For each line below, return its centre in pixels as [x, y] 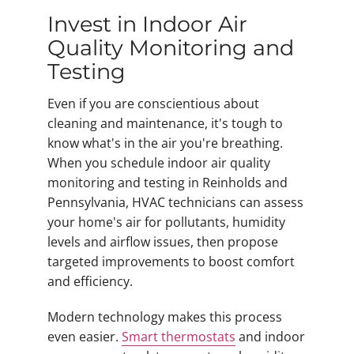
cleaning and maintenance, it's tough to [165, 124]
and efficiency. [90, 282]
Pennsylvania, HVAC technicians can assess [175, 203]
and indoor [270, 337]
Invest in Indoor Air [147, 24]
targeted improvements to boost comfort [171, 262]
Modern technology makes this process [165, 317]
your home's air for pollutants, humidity [166, 222]
